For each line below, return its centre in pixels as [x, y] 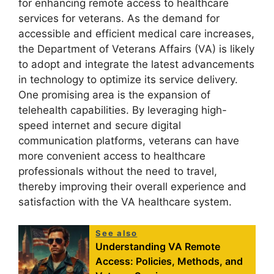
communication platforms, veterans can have [129, 140]
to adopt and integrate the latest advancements [136, 64]
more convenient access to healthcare [112, 156]
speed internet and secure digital [100, 125]
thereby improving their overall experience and [132, 186]
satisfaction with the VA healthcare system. [125, 202]
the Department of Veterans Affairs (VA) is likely [136, 49]
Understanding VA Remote [158, 247]
